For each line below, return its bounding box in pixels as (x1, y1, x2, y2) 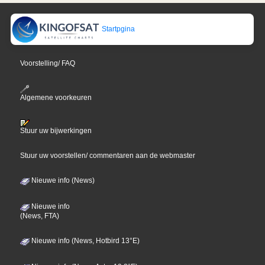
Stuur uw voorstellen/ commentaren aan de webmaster (20, 151, 196, 160)
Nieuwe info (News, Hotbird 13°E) (30, 236, 140, 245)
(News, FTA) (20, 211, 60, 220)
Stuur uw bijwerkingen (20, 126, 92, 135)
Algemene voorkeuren (20, 93, 92, 102)
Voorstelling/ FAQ (20, 59, 76, 68)
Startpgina (100, 25, 135, 34)
